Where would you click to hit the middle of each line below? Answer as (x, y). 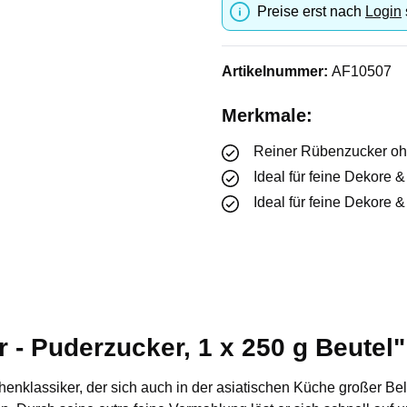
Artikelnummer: (277, 71)
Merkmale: (267, 115)
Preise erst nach (311, 11)
